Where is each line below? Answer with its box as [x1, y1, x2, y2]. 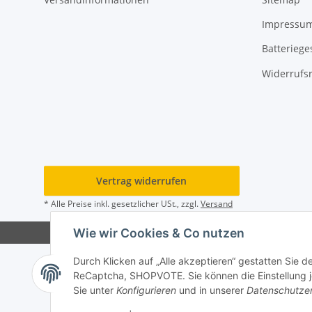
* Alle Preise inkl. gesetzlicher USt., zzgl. [44, 197, 201, 210]
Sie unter [73, 284, 116, 297]
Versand [201, 197, 233, 210]
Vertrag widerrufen [96, 173, 187, 187]
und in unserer [176, 284, 247, 297]
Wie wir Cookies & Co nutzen [73, 226, 244, 241]
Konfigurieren [116, 284, 176, 297]
